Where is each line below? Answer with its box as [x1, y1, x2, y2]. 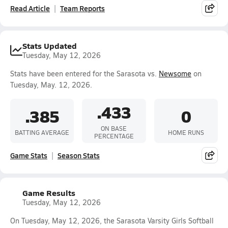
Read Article [10, 3, 50, 13]
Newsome [159, 69, 191, 78]
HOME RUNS [167, 128, 204, 136]
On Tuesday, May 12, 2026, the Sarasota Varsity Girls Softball [10, 216, 214, 225]
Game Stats [10, 150, 47, 160]
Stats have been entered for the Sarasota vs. [10, 69, 159, 78]
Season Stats [58, 150, 100, 160]
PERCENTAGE [94, 132, 134, 140]
